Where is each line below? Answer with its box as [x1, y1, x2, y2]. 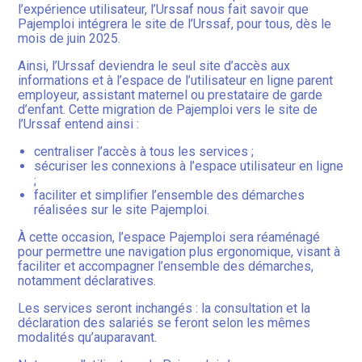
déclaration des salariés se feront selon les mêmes [18, 315, 311, 331]
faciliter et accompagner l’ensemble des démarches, [18, 259, 314, 275]
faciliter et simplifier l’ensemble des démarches [34, 187, 305, 204]
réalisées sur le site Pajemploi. [34, 202, 210, 218]
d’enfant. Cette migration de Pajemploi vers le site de [18, 102, 318, 118]
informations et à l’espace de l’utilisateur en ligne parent [18, 73, 334, 89]
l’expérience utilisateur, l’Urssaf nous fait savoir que [18, 2, 309, 18]
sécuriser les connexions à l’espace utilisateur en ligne [34, 158, 344, 175]
